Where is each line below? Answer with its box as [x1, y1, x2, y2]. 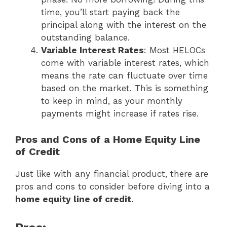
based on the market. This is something [41, 83, 208, 94]
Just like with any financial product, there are [15, 168, 208, 179]
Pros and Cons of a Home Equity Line [15, 133, 200, 145]
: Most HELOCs [144, 45, 205, 56]
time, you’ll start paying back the [41, 7, 180, 18]
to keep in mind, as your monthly [41, 96, 182, 106]
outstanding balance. [41, 32, 130, 43]
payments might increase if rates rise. [41, 108, 199, 119]
